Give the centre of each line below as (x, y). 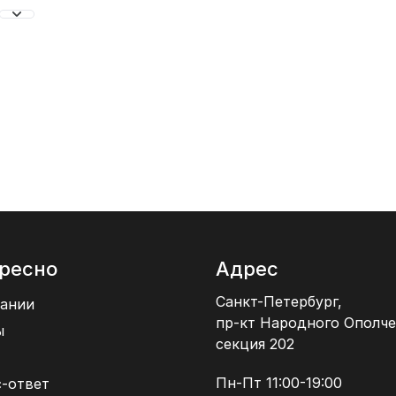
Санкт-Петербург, (279, 302)
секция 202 (255, 344)
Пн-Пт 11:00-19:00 (279, 383)
